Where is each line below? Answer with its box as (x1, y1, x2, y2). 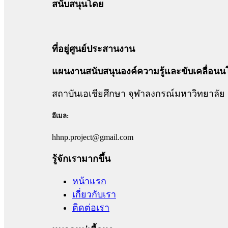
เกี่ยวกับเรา (72, 189, 116, 200)
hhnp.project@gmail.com (52, 133, 133, 142)
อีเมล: (52, 112, 69, 120)
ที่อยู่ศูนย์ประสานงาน (52, 44, 135, 54)
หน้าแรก (72, 176, 106, 187)
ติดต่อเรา (72, 203, 109, 213)
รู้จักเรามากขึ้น (52, 154, 110, 164)
